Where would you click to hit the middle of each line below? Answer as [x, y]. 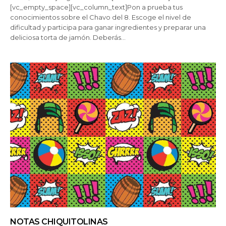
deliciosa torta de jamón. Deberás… [68, 37]
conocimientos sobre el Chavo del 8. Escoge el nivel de [101, 17]
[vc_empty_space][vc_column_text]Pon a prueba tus [97, 7]
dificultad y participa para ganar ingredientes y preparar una [108, 27]
